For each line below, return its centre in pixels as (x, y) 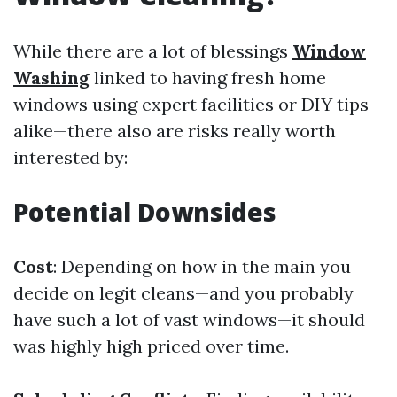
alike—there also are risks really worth (175, 131)
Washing (51, 78)
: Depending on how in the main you (202, 266)
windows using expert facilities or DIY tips (191, 104)
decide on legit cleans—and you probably (183, 293)
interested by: (70, 157)
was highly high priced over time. (151, 346)
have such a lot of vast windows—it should (189, 319)
